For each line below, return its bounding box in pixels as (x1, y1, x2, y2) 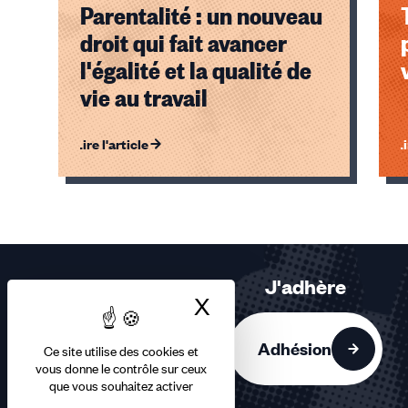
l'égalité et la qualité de (80, 54, 311, 85)
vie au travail (80, 81, 208, 112)
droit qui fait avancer (80, 26, 287, 57)
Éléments (58, 178, 113, 197)
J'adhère (265, 273, 347, 300)
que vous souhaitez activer (49, 377, 193, 394)
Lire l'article (75, 134, 148, 153)
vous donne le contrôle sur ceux (36, 360, 207, 377)
